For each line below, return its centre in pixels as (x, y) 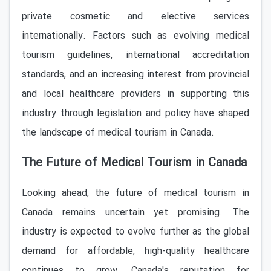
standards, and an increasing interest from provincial (135, 75)
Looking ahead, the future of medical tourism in (135, 193)
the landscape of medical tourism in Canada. (118, 133)
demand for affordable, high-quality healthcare (135, 251)
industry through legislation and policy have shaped (135, 113)
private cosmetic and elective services (135, 17)
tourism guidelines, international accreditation (135, 55)
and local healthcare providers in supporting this (135, 94)
